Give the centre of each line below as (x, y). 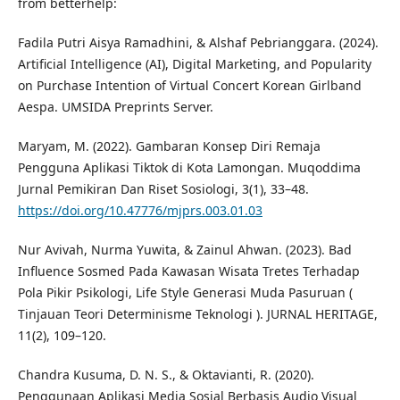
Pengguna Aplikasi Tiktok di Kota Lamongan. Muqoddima (189, 168)
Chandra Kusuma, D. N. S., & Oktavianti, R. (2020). (166, 375)
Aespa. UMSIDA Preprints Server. (115, 107)
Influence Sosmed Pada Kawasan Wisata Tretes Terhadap (188, 271)
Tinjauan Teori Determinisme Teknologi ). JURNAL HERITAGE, (197, 314)
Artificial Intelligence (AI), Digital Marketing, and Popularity (194, 64)
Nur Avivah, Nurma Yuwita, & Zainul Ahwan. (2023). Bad (184, 250)
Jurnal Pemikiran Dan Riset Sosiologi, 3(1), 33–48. (163, 189)
